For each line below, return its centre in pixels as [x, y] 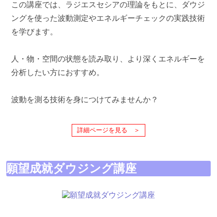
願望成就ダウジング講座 [71, 168]
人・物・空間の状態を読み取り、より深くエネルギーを [108, 59]
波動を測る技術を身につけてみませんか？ [85, 99]
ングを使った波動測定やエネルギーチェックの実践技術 [108, 18]
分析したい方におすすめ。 [58, 72]
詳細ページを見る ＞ [108, 130]
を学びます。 [34, 31]
